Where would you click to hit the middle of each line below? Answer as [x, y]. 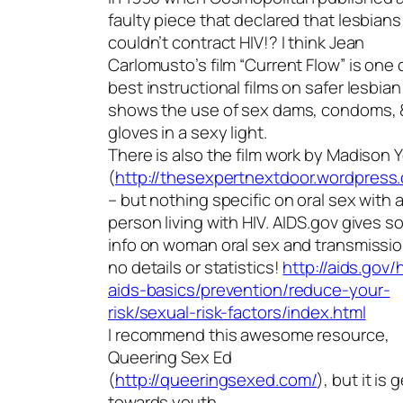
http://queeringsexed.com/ [216, 380]
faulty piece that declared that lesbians [255, 20]
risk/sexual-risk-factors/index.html [237, 313]
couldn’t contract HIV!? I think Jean [237, 43]
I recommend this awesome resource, [249, 335]
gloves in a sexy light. [188, 133]
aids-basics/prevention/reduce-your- [249, 290]
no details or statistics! [196, 268]
